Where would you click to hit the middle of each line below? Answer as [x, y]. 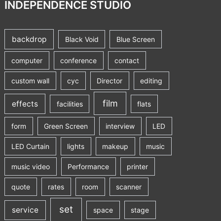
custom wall [30, 80]
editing [151, 80]
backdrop [29, 39]
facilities [70, 104]
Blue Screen [135, 39]
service [25, 210]
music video [30, 166]
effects [25, 104]
